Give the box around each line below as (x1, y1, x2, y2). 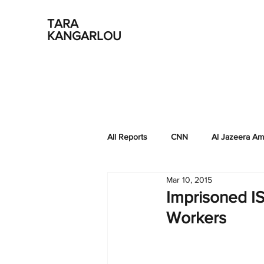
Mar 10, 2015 (166, 174, 212, 184)
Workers (166, 209, 226, 227)
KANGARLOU (47, 29, 121, 42)
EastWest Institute (131, 179, 196, 189)
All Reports (107, 131, 147, 141)
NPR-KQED (219, 179, 259, 189)
